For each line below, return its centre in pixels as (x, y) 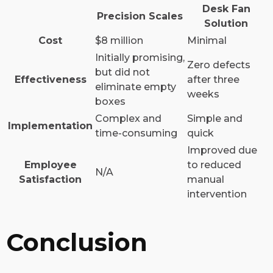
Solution (226, 24)
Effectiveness (50, 80)
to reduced (214, 165)
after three (213, 80)
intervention (217, 194)
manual (206, 180)
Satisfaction (50, 180)
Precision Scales (140, 16)
